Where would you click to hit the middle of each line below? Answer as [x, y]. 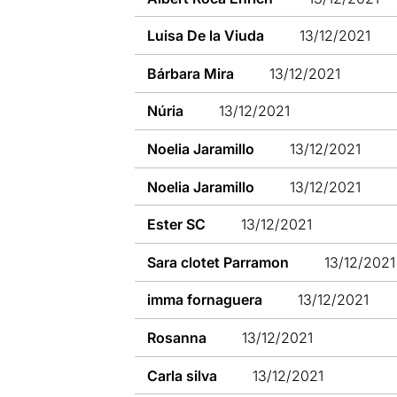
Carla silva [183, 375]
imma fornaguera [205, 300]
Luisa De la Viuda [206, 36]
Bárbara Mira [191, 73]
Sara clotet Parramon [218, 262]
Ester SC [177, 225]
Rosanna [177, 338]
